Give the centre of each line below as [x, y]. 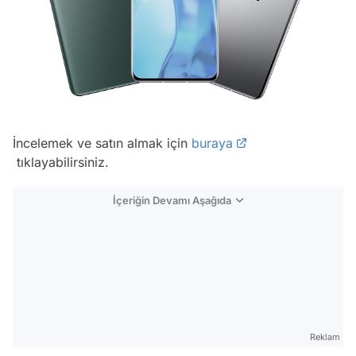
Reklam [325, 337]
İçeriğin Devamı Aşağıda [172, 201]
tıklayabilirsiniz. [61, 163]
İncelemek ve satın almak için [102, 143]
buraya [212, 143]
